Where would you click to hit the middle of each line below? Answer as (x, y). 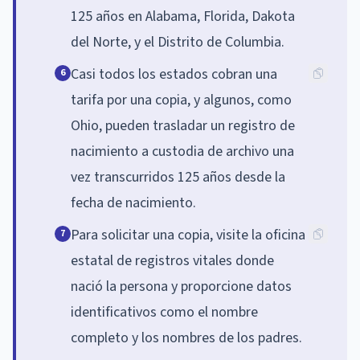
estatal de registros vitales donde (172, 260)
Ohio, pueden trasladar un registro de (183, 125)
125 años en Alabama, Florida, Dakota (183, 16)
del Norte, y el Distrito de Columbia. (178, 42)
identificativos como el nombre (164, 312)
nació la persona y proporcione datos (181, 286)
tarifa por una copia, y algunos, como (181, 100)
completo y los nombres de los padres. (186, 337)
